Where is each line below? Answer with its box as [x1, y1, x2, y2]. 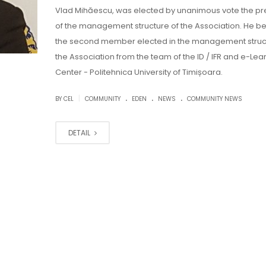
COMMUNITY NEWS [186, 94, 242, 103]
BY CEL [55, 94, 75, 103]
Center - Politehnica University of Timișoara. [55, 66, 223, 78]
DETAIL [68, 128, 92, 138]
